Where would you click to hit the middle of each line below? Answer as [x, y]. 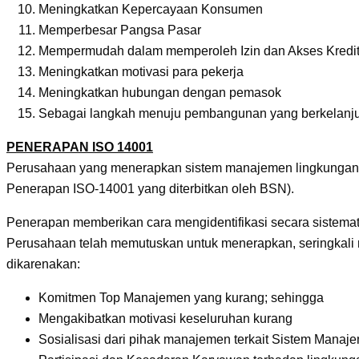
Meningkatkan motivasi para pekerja [141, 72]
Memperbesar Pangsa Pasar [120, 30]
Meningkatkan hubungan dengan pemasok [160, 93]
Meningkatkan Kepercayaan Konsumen [151, 10]
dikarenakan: [43, 264]
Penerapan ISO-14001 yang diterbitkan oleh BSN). [150, 189]
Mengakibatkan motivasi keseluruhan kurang [165, 319]
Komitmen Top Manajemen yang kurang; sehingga [181, 298]
